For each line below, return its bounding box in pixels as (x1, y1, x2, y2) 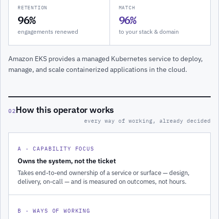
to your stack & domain (118, 28, 179, 36)
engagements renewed (18, 28, 78, 36)
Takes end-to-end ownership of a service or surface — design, (18, 168, 190, 176)
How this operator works (16, 104, 114, 115)
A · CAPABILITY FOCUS (18, 145, 94, 152)
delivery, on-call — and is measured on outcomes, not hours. (18, 177, 187, 185)
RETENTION (18, 4, 48, 11)
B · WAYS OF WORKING (18, 207, 90, 214)
